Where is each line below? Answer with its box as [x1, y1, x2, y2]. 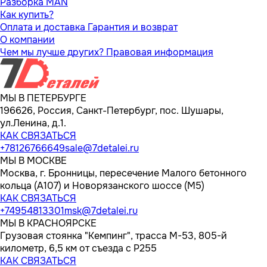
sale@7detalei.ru [65, 141, 139, 154]
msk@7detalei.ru [64, 204, 138, 217]
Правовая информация [106, 45, 213, 58]
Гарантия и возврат [88, 20, 178, 33]
